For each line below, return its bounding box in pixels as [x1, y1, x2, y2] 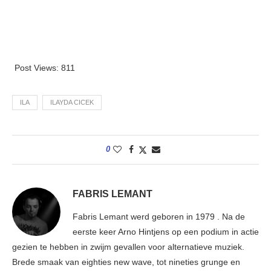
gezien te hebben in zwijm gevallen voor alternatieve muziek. [12, 242, 244, 252]
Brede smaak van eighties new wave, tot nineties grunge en [12, 257, 240, 267]
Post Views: [15, 63, 59, 73]
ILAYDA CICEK [50, 99, 94, 106]
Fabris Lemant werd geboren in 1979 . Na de [73, 212, 245, 222]
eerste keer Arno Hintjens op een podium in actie [73, 227, 259, 237]
